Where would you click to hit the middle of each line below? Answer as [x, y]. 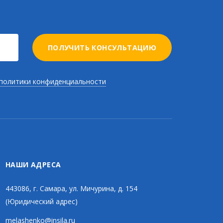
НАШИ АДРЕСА [33, 165]
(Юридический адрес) [42, 201]
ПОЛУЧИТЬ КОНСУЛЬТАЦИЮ [102, 48]
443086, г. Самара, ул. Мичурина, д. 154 [71, 188]
